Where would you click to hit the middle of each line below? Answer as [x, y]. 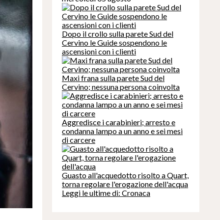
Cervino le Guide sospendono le [114, 43]
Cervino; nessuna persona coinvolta [121, 87]
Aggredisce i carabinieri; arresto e [119, 122]
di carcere [79, 140]
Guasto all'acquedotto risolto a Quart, [125, 175]
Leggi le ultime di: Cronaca [106, 193]
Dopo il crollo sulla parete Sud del [118, 34]
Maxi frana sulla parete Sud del [113, 78]
